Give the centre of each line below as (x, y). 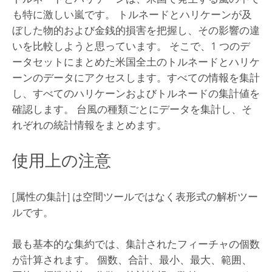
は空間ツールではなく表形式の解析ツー (164, 196)
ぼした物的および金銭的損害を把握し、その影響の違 (136, 31)
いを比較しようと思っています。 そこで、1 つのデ (131, 46)
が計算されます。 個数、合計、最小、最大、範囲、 (132, 260)
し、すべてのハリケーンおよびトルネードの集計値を (136, 94)
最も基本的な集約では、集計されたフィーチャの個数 (136, 244)
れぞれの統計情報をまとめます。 (89, 125)
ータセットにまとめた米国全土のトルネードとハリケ (136, 62)
